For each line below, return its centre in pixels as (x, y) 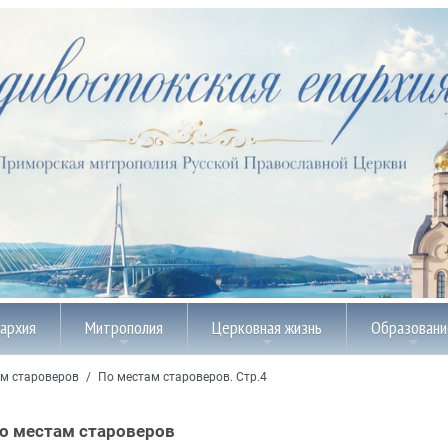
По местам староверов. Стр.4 (182, 377)
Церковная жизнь (267, 327)
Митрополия (124, 327)
